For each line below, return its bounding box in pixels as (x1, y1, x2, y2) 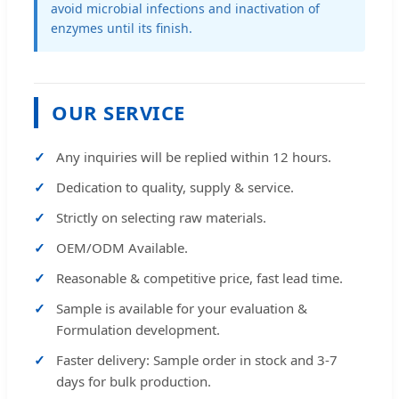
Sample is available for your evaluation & (56, 299, 307, 318)
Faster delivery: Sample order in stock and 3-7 (56, 351, 338, 370)
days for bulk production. (56, 372, 211, 391)
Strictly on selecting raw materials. (56, 208, 266, 227)
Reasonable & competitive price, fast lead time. (56, 269, 343, 288)
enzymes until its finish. (51, 20, 192, 37)
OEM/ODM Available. (56, 239, 188, 257)
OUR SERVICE (52, 99, 185, 126)
